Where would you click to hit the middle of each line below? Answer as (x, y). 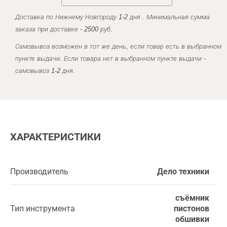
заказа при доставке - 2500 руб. (64, 29)
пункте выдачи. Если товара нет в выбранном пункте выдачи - (110, 59)
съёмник (192, 198)
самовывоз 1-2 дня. (45, 71)
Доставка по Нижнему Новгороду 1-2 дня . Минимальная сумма (112, 17)
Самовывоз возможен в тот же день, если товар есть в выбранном (118, 46)
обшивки (192, 219)
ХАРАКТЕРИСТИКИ (55, 137)
